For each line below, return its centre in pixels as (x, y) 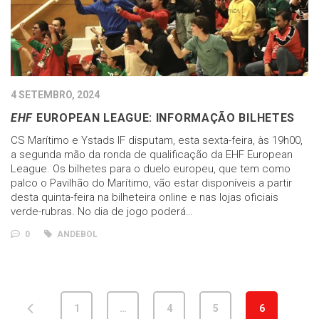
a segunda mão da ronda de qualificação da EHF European (152, 154)
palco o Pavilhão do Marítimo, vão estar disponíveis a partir (151, 183)
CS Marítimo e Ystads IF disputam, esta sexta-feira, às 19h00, (157, 140)
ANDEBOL (76, 234)
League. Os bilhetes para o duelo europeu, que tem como (151, 168)
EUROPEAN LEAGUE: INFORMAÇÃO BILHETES (164, 117)
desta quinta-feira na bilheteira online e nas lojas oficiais (145, 197)
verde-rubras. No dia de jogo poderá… (102, 211)
